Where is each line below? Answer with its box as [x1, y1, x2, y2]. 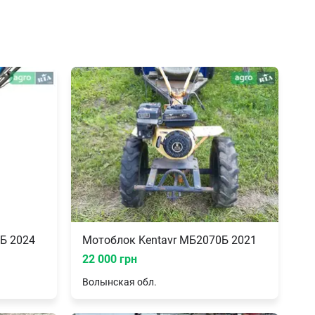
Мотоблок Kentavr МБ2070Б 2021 [82, 233, 257, 247]
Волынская [82, 276, 135, 288]
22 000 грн [82, 252, 137, 266]
